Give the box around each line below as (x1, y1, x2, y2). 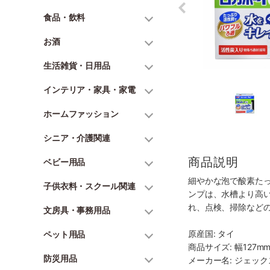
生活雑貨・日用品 (43, 60, 110, 71)
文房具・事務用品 (43, 205, 110, 215)
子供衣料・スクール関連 (43, 181, 136, 191)
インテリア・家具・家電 (43, 84, 136, 95)
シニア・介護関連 (43, 133, 110, 143)
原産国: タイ (188, 228, 235, 239)
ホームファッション (43, 108, 119, 119)
